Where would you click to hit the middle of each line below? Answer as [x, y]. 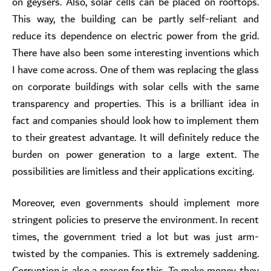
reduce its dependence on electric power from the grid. [135, 36]
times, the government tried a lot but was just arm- [135, 237]
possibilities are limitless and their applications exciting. [133, 171]
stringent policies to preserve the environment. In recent [135, 220]
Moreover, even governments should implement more [135, 203]
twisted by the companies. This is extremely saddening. [135, 253]
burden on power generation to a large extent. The [135, 154]
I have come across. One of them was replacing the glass [135, 70]
